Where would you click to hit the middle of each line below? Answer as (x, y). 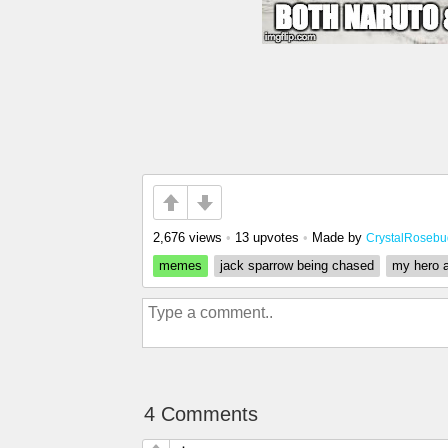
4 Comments (201, 414)
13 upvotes (267, 237)
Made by (339, 237)
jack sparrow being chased (297, 265)
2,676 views (187, 237)
